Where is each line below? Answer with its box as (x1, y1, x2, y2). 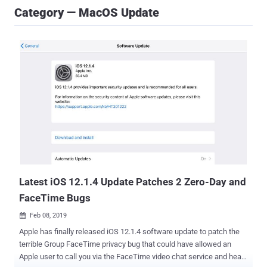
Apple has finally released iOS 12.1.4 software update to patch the (19, 227, 240, 237)
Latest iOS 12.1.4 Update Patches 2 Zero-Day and (19, 176, 246, 188)
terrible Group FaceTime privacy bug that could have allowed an (19, 240, 142, 249)
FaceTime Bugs (19, 192, 91, 204)
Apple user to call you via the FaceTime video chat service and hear (19, 252, 244, 262)
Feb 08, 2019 (30, 212, 67, 220)
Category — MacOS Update (14, 5, 159, 20)
